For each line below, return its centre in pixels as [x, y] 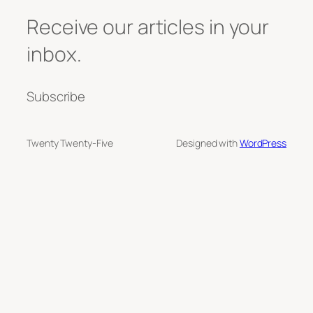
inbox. [54, 54]
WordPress [263, 143]
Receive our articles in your [148, 27]
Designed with [208, 143]
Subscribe [56, 96]
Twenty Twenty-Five [70, 143]
